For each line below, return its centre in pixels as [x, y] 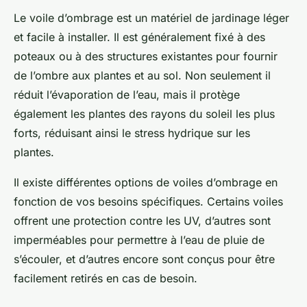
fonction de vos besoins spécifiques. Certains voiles [148, 202]
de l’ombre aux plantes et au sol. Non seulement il [142, 76]
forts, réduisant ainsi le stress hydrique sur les [132, 133]
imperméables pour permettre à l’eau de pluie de [139, 240]
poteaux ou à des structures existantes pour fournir [146, 57]
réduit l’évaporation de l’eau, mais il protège [127, 95]
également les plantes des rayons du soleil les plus [144, 114]
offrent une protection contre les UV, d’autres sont [142, 221]
